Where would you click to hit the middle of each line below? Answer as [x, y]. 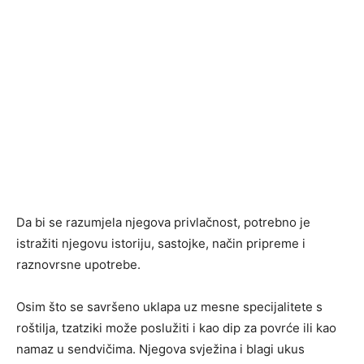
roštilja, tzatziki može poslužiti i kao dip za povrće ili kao [176, 328]
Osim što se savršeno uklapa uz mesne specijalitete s [169, 307]
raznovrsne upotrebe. [78, 265]
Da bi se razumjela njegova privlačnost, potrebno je [163, 223]
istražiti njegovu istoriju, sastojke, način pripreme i [161, 244]
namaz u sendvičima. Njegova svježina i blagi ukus [160, 349]
